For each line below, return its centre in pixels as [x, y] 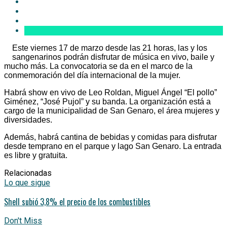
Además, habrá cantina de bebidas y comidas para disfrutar [110, 137]
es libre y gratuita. [36, 155]
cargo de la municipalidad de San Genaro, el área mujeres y [112, 110]
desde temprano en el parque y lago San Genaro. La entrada [113, 146]
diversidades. [28, 120]
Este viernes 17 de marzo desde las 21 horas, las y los [110, 48]
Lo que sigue [27, 182]
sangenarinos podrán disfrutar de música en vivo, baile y [113, 57]
